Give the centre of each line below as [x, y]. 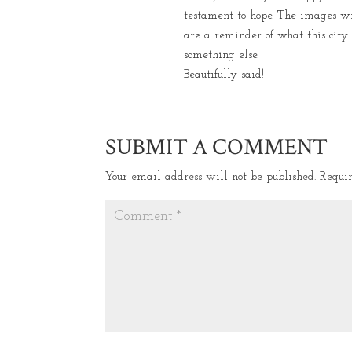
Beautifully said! [224, 75]
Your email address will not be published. [211, 177]
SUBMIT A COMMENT [217, 147]
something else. [222, 55]
